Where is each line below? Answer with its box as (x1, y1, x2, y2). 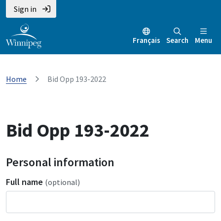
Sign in (14, 4, 37, 14)
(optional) (45, 177, 80, 187)
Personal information (6, 154, 114, 170)
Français (132, 36, 160, 45)
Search (166, 36, 189, 45)
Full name (6, 176, 45, 188)
